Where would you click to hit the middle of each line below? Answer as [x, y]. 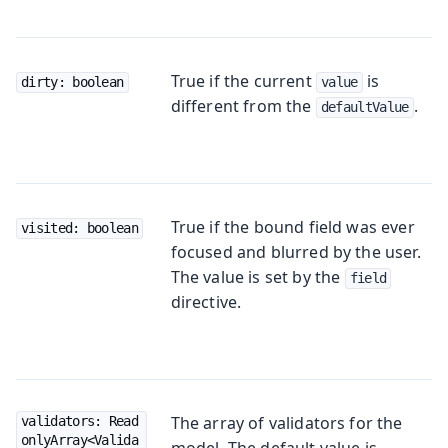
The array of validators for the [286, 422]
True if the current [243, 80]
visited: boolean [79, 227]
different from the [243, 105]
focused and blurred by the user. [295, 251]
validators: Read [79, 420]
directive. [206, 301]
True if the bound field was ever [292, 226]
